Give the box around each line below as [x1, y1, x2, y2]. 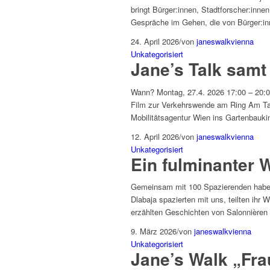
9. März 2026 [131, 225, 177, 237]
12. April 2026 [131, 130, 179, 142]
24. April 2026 [131, 36, 179, 48]
